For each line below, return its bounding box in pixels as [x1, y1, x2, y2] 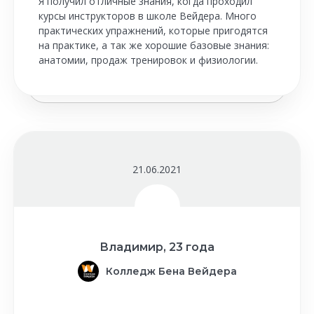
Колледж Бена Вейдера [105, 265, 237, 278]
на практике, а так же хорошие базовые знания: [39, 39, 269, 52]
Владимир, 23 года [100, 240, 214, 254]
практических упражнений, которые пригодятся [39, 24, 268, 37]
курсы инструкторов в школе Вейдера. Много [39, 9, 257, 22]
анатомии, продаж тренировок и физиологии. [39, 53, 258, 67]
